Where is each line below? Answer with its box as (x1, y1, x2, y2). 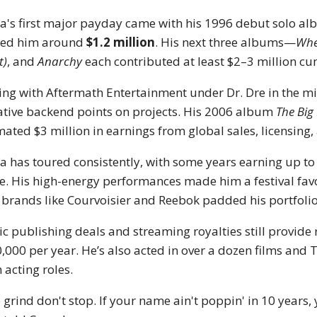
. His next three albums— (155, 34, 296, 51)
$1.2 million (86, 34, 156, 51)
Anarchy (38, 53, 83, 70)
